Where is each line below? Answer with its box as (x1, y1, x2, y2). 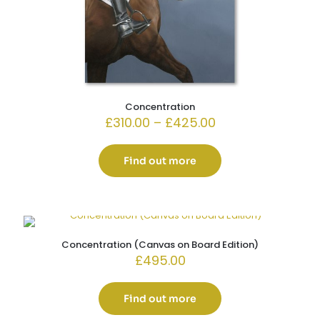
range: (214, 126, 256, 144)
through (214, 154, 266, 171)
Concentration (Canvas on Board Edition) (61, 237, 259, 251)
